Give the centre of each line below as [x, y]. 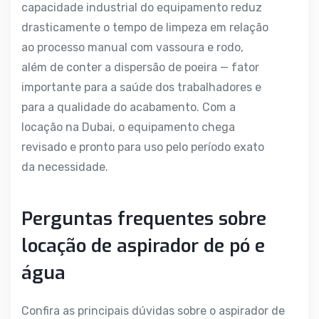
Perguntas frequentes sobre [144, 219]
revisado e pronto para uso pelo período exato [143, 147]
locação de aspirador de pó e [143, 246]
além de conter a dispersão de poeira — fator [140, 68]
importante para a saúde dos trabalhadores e [141, 88]
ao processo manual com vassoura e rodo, [132, 48]
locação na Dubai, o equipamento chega [128, 127]
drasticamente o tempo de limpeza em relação [145, 28]
